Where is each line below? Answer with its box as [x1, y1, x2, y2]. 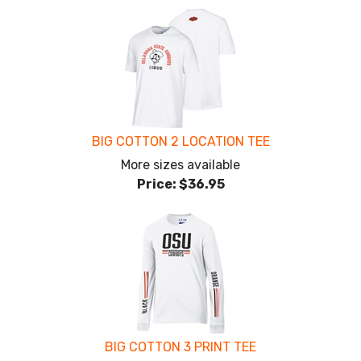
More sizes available [121, 157, 240, 173]
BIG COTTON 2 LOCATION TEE [91, 134, 270, 150]
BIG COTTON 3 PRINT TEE [105, 339, 256, 355]
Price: [136, 176, 176, 193]
